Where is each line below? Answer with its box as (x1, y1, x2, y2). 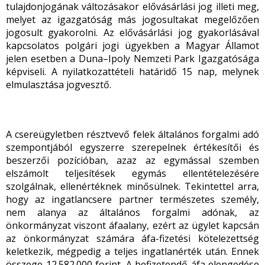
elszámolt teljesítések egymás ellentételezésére (6, 167, 259, 180)
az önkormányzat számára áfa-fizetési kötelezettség (6, 232, 259, 245)
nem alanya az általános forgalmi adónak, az (6, 206, 259, 219)
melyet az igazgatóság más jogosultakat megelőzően (6, 13, 259, 26)
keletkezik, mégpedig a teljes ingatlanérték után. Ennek (6, 245, 259, 258)
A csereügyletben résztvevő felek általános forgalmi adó (6, 128, 259, 141)
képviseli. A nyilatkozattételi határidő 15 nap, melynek (6, 65, 259, 78)
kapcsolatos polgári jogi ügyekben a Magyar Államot (6, 39, 259, 52)
